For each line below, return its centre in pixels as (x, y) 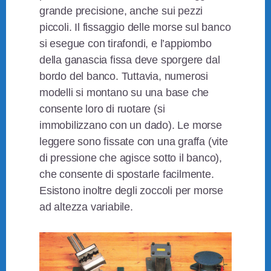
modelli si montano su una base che (124, 93)
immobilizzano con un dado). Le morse (131, 126)
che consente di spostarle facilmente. (127, 175)
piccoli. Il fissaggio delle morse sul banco (135, 28)
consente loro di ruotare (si (102, 109)
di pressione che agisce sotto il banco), (131, 158)
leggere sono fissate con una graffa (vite (134, 142)
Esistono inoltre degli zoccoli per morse (132, 191)
